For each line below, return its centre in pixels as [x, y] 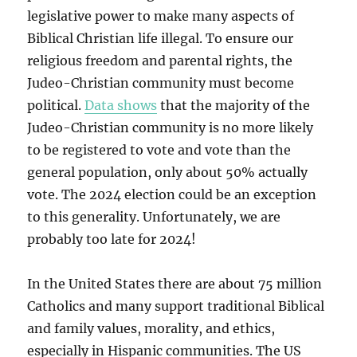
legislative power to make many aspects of [161, 16]
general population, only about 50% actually [168, 173]
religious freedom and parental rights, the [160, 61]
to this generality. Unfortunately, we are [154, 217]
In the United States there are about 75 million [175, 284]
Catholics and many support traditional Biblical [176, 306]
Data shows [121, 106]
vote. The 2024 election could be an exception [172, 195]
